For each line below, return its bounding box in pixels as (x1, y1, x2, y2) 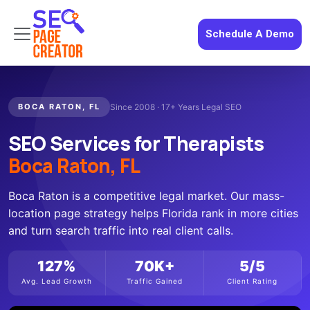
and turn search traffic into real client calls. (8, 224, 233, 237)
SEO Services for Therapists (8, 130, 264, 156)
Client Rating (227, 277, 278, 285)
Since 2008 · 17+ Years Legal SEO (110, 102, 241, 112)
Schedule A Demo (206, 27, 294, 40)
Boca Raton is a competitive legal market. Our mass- (8, 189, 284, 203)
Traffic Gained (126, 277, 183, 285)
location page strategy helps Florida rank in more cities (8, 206, 298, 220)
